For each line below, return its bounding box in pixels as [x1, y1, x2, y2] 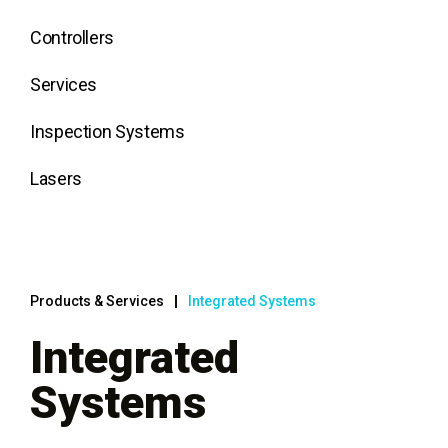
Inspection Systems [30, 121, 185, 142]
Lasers [30, 168, 82, 189]
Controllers [30, 27, 115, 48]
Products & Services [30, 293, 164, 309]
